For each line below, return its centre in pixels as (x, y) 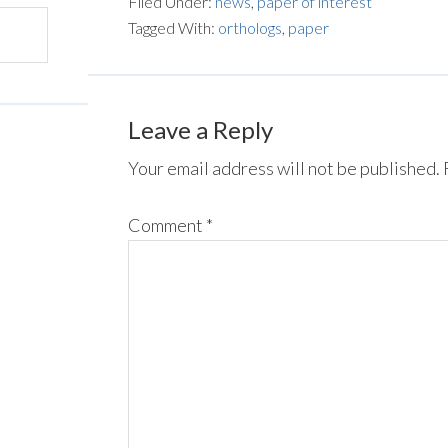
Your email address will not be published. (284, 168)
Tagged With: (173, 27)
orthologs (250, 27)
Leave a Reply (200, 129)
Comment (167, 225)
